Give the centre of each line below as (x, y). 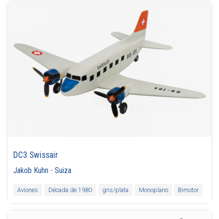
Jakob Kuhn (31, 171)
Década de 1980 (70, 190)
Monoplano (153, 190)
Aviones (28, 190)
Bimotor (188, 190)
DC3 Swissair (36, 155)
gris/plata (115, 190)
